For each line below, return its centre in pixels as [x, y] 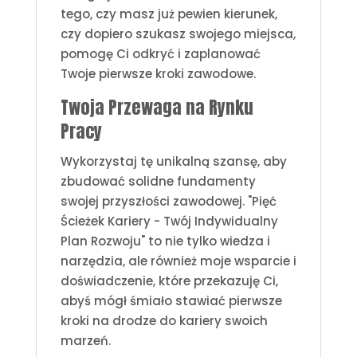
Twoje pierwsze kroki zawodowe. [158, 73]
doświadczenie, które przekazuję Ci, [169, 280]
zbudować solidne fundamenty [158, 181]
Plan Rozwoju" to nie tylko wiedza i [165, 241]
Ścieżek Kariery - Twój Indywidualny [169, 221]
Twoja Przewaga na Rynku [157, 107]
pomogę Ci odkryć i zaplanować [160, 53]
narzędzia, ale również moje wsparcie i [178, 261]
